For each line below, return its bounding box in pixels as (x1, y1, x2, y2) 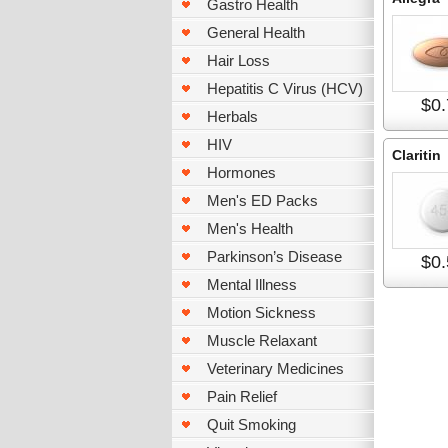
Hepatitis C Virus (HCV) (207, 80, 363, 97)
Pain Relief (207, 388, 277, 405)
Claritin (392, 147, 441, 163)
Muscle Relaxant (207, 332, 317, 349)
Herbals (207, 108, 258, 125)
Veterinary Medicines (207, 360, 344, 377)
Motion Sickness (207, 304, 316, 321)
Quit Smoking (207, 416, 296, 433)
